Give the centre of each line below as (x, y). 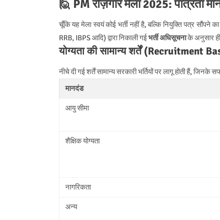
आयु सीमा (77, 108)
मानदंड (74, 88)
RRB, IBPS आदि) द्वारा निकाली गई (103, 38)
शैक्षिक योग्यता (82, 141)
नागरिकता (78, 187)
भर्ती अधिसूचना (167, 38)
